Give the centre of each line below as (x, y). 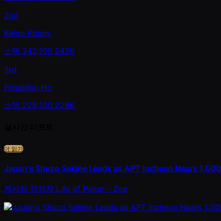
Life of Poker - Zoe (92, 189)
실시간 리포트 (29, 127)
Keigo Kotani (27, 33)
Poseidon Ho (28, 88)
